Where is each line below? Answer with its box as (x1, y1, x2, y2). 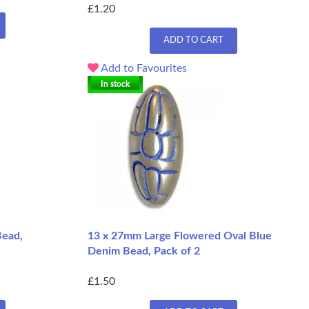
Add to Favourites (99, 63, 187, 74)
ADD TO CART (163, 36, 223, 46)
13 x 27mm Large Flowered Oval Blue (88, 230, 272, 242)
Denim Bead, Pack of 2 (88, 246, 200, 257)
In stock (101, 80, 130, 89)
